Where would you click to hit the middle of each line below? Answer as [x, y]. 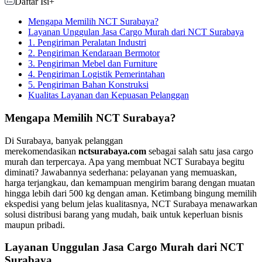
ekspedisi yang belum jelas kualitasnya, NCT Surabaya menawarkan [131, 204]
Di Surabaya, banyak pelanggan [64, 140]
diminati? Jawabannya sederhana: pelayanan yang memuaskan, [121, 172]
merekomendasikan [42, 151]
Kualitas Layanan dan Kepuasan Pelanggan [108, 95]
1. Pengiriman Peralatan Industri [87, 43]
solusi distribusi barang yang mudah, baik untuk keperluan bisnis [124, 214]
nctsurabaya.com [112, 151]
